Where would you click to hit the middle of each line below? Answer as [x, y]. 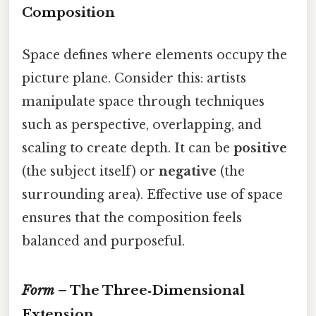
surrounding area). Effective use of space [152, 194]
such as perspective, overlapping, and [142, 124]
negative [188, 171]
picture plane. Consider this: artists [134, 78]
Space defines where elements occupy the [154, 55]
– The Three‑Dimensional [150, 291]
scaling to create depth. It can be [128, 148]
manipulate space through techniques [143, 101]
